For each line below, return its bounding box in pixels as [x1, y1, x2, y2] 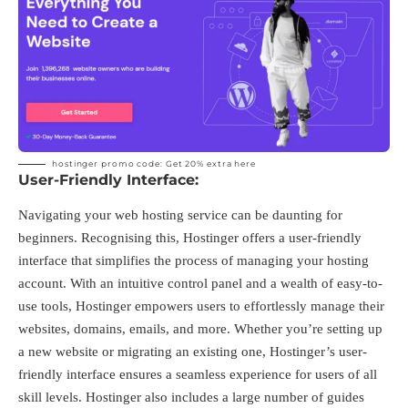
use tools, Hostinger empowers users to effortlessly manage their [18, 298, 384, 313]
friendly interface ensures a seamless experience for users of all [18, 366, 377, 382]
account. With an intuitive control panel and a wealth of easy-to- [18, 275, 382, 291]
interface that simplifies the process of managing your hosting [18, 252, 369, 268]
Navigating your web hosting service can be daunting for [18, 207, 342, 222]
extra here [207, 158, 257, 168]
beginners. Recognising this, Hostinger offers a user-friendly [18, 229, 362, 245]
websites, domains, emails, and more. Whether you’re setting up [18, 321, 382, 336]
